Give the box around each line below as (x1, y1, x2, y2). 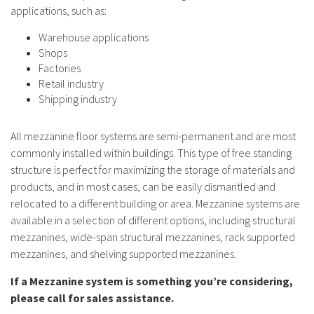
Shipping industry (39, 92, 117, 107)
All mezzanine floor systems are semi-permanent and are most (11, 129, 296, 144)
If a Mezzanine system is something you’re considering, (11, 274, 293, 289)
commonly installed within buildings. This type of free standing (11, 146, 292, 161)
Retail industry (39, 76, 104, 91)
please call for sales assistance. (11, 291, 174, 306)
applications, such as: (11, 4, 107, 18)
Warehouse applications (39, 30, 149, 45)
